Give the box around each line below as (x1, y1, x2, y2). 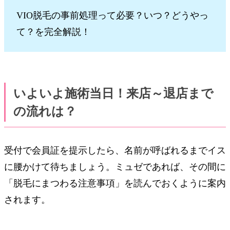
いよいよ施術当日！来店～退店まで (13, 87, 214, 101)
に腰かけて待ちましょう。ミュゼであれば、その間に (4, 161, 226, 172)
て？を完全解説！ (16, 26, 90, 37)
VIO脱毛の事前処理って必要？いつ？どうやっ (16, 10, 208, 21)
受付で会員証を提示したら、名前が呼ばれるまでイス (4, 145, 226, 156)
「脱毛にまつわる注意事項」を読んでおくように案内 (4, 178, 226, 188)
